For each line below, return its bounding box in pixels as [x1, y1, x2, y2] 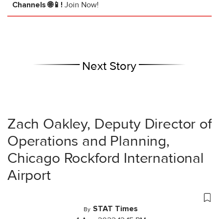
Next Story [82, 59, 137, 74]
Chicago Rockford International [7, 149, 204, 168]
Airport [7, 166, 51, 185]
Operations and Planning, [7, 132, 170, 151]
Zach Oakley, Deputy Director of [7, 115, 212, 133]
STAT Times [93, 204, 138, 214]
